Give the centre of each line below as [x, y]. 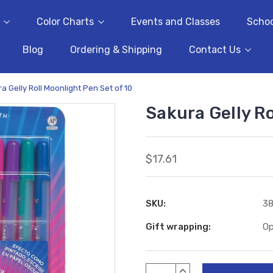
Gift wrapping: [178, 226]
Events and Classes [175, 22]
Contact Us [214, 50]
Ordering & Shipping [116, 50]
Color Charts [65, 22]
